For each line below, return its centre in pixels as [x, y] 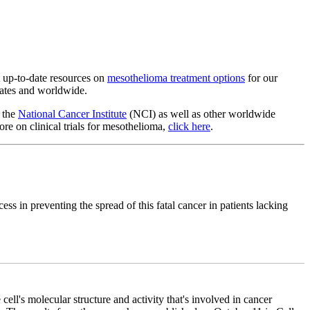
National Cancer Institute [72, 113]
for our [261, 77]
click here [189, 126]
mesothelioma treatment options [176, 77]
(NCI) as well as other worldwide [201, 113]
